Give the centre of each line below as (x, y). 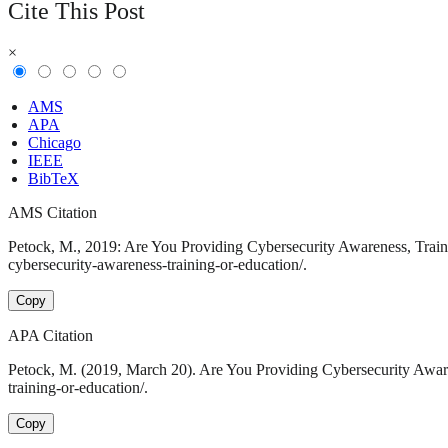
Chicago (54, 143)
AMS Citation (52, 213)
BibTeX (53, 179)
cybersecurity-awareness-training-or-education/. (157, 265)
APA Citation (50, 336)
